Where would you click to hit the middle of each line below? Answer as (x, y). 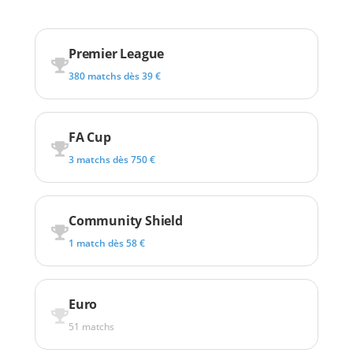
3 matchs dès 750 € (112, 159)
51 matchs (91, 326)
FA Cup (90, 137)
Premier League (117, 53)
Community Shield (126, 220)
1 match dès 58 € (107, 243)
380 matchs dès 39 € (115, 76)
